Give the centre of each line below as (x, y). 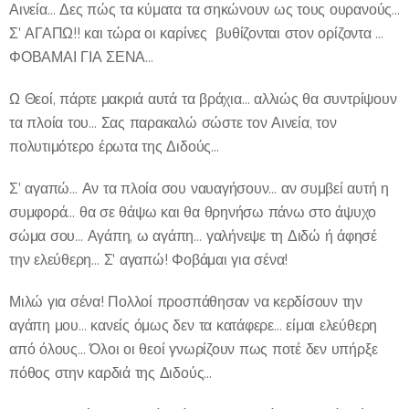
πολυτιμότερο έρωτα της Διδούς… (114, 146)
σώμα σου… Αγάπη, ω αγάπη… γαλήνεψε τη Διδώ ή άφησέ (194, 236)
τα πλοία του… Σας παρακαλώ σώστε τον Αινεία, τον (173, 122)
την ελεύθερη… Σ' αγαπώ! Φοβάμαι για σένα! (149, 259)
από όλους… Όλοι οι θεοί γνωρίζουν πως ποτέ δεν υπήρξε (194, 349)
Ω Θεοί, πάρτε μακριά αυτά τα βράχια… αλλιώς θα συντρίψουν (203, 99)
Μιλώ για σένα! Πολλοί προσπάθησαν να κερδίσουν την (186, 301)
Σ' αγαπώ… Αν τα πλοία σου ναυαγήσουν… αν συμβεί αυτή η (199, 188)
